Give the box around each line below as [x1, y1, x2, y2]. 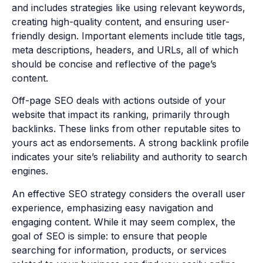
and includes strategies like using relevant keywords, [12, 1, 245, 14]
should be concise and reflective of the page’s [12, 58, 217, 70]
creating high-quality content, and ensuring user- [12, 15, 230, 28]
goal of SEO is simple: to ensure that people [12, 230, 207, 242]
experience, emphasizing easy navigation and [12, 201, 213, 214]
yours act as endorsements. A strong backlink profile [12, 137, 249, 149]
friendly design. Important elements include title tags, [12, 29, 245, 42]
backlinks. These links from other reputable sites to [12, 123, 241, 135]
